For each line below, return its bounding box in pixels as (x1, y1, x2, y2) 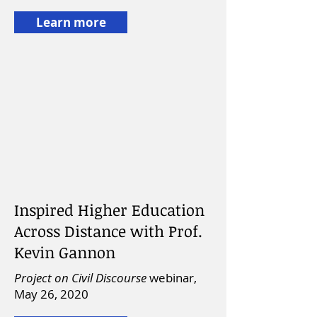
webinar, (149, 270, 197, 286)
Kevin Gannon (14, 241, 115, 263)
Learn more (35, 14, 106, 30)
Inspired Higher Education (14, 199, 204, 220)
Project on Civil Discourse (14, 270, 149, 286)
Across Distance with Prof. (14, 220, 202, 241)
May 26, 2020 (14, 286, 88, 302)
